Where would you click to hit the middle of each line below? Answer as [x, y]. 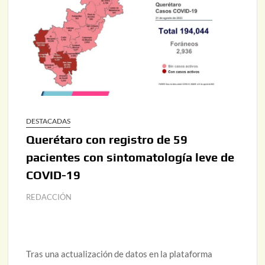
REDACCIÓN [49, 197]
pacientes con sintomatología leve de [130, 157]
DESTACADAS [49, 121]
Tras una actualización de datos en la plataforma [119, 254]
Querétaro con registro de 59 [107, 140]
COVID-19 [54, 175]
